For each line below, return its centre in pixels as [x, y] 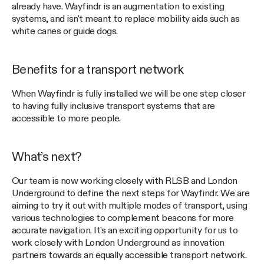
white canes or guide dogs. [65, 31]
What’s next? [47, 158]
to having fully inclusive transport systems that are [113, 107]
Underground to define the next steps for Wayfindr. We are [131, 194]
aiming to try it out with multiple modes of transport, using [130, 206]
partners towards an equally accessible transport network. [129, 256]
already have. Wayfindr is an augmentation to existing [118, 6]
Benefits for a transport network [98, 70]
